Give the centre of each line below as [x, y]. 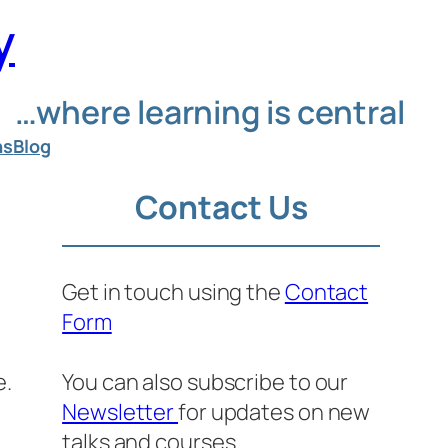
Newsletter [120, 412]
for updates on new [274, 412]
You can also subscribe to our [205, 382]
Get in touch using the [173, 292]
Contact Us [221, 207]
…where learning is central [209, 112]
